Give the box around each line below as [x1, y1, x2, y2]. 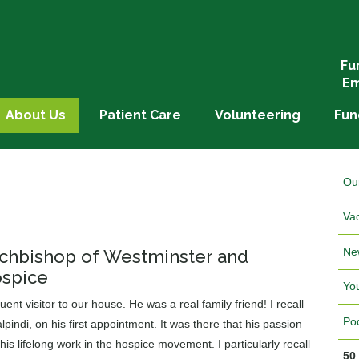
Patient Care [99, 107, 181, 123]
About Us [6, 107, 66, 123]
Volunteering [215, 107, 301, 123]
